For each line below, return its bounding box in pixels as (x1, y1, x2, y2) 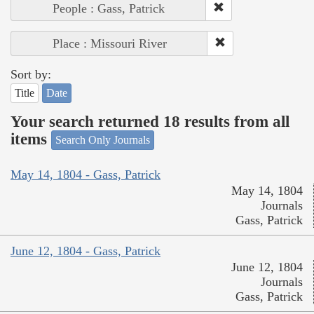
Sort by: (11, 67, 51, 82)
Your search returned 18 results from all (11, 112, 289, 130)
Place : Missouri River (52, 36, 167, 51)
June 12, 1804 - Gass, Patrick (11, 243, 161, 258)
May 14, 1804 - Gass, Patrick (11, 167, 161, 182)
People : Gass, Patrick (53, 1, 165, 16)
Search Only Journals (55, 134, 150, 146)
